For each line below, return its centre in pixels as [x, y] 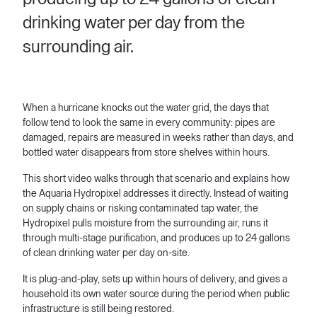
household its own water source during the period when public [156, 294]
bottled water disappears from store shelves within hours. [146, 153]
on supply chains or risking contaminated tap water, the [140, 209]
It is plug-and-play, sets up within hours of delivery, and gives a [155, 279]
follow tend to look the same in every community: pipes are [149, 123]
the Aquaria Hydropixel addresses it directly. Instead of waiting [156, 194]
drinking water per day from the [134, 23]
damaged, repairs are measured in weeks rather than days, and [158, 138]
